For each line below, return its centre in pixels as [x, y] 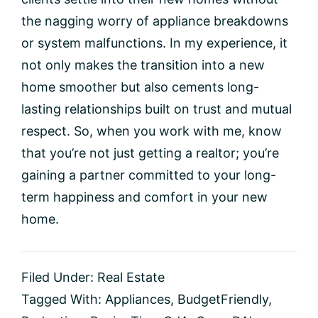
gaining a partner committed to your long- [149, 175]
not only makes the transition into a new [143, 65]
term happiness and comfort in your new [144, 197]
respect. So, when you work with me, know [152, 131]
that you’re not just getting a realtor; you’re [150, 153]
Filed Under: [59, 277]
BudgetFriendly [223, 299]
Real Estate [131, 277]
